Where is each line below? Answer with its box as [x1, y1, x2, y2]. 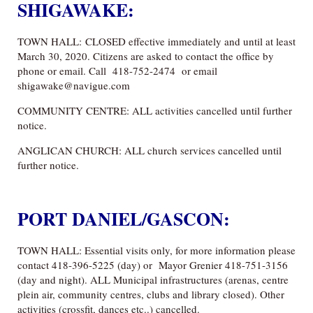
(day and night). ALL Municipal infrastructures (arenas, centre [17, 272, 289, 286]
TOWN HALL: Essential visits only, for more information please [17, 242, 296, 257]
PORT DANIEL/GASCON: [17, 205, 230, 233]
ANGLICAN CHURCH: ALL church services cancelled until [17, 143, 282, 158]
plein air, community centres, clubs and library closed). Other [17, 286, 284, 301]
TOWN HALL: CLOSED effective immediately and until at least [17, 34, 296, 49]
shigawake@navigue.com [17, 78, 130, 93]
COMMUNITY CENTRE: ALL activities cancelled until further [17, 103, 292, 118]
